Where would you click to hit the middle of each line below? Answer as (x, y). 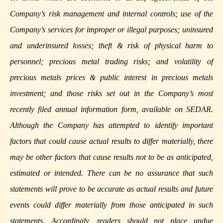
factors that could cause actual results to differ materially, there (111, 141)
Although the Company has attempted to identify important (111, 125)
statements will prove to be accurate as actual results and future (111, 189)
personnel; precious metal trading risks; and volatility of (111, 62)
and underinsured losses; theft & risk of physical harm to (111, 46)
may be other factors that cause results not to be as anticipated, (111, 157)
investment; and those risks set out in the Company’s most (111, 94)
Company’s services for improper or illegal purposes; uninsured (111, 30)
